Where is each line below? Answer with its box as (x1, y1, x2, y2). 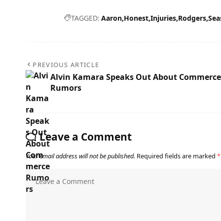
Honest (124, 13, 148, 23)
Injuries (150, 13, 176, 23)
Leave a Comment (39, 130, 132, 144)
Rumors (50, 82, 81, 94)
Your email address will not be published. (26, 151, 135, 161)
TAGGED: (71, 13, 100, 23)
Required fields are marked (137, 151, 217, 161)
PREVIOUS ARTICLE (33, 60, 100, 70)
